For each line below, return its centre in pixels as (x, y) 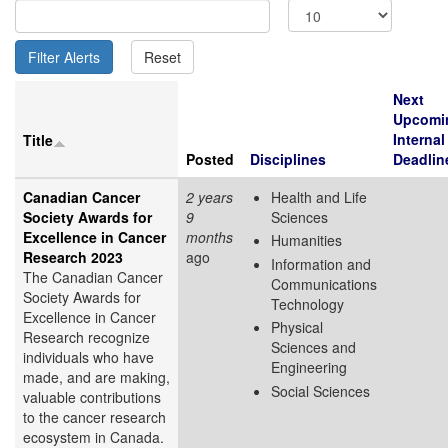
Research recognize (86, 336)
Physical (297, 327)
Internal (419, 138)
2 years (209, 196)
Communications (324, 283)
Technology (307, 303)
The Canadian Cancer (93, 276)
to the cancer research (94, 416)
